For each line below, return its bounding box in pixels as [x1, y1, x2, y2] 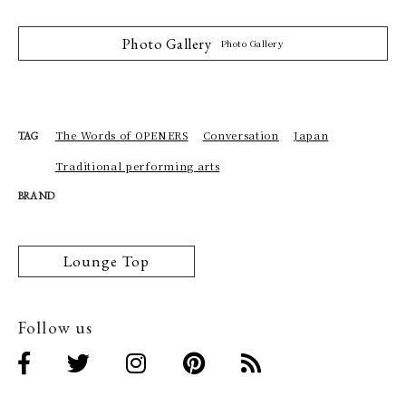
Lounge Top [63, 250, 150, 271]
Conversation [202, 127, 279, 142]
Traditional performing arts [54, 158, 220, 173]
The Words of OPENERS [54, 127, 188, 142]
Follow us [18, 315, 93, 339]
